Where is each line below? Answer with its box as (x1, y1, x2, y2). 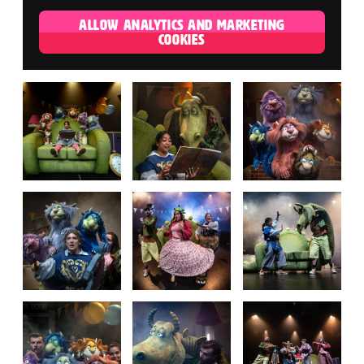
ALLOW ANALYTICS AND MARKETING (79, 15, 285, 33)
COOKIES (158, 30, 206, 48)
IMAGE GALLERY (22, 79, 186, 110)
